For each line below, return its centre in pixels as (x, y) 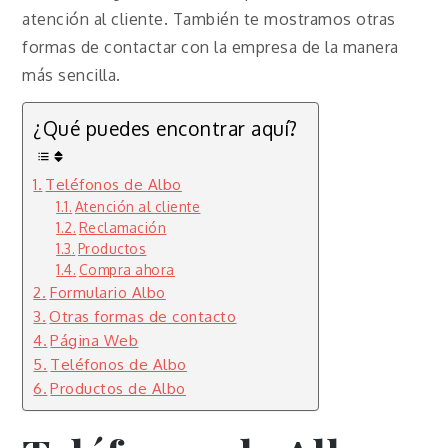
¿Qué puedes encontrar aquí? (165, 128)
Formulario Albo (107, 291)
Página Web (94, 339)
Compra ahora (126, 269)
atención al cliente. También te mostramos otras (209, 18)
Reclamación (122, 227)
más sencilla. (71, 74)
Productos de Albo (118, 387)
